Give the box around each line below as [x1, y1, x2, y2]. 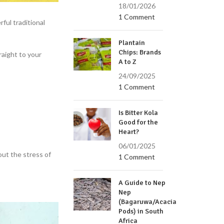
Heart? [118, 127, 139, 136]
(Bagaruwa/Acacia [118, 197, 177, 206]
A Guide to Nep [118, 178, 166, 187]
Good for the [118, 118, 158, 126]
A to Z [118, 57, 137, 66]
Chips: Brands [118, 48, 161, 56]
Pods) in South [118, 207, 164, 215]
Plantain [118, 38, 145, 47]
